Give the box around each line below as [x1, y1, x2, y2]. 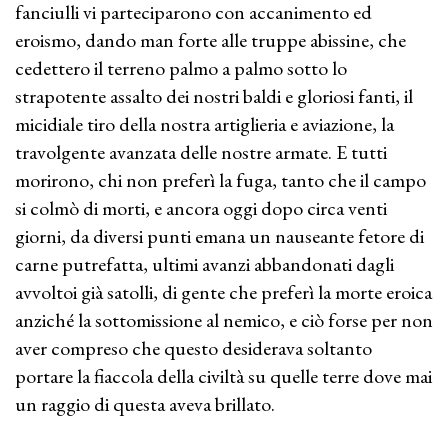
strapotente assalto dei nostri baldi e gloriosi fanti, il [15, 83, 413, 109]
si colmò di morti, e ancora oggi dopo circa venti [15, 195, 387, 221]
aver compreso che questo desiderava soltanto [15, 335, 372, 361]
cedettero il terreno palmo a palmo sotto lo [15, 55, 347, 81]
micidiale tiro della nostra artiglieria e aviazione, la [15, 111, 394, 137]
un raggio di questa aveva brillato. [15, 391, 275, 417]
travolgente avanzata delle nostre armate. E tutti [15, 139, 387, 165]
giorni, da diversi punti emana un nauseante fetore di [15, 223, 424, 249]
